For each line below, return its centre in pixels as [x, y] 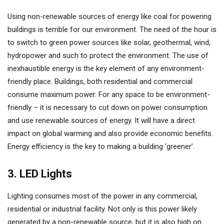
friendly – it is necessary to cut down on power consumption [107, 107]
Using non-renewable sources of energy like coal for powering [109, 16]
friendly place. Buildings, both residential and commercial [100, 81]
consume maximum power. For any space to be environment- [109, 94]
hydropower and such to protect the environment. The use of [108, 55]
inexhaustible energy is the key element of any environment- [106, 68]
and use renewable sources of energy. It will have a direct [101, 120]
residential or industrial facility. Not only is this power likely [102, 209]
